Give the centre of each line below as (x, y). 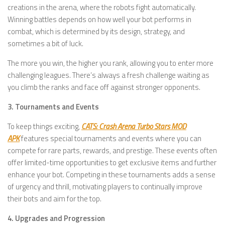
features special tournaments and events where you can (110, 139)
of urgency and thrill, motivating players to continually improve (105, 187)
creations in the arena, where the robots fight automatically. (102, 8)
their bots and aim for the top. (54, 199)
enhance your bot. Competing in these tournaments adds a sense (111, 175)
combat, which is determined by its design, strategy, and (96, 32)
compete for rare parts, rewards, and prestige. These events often (112, 151)
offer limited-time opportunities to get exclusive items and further (112, 163)
